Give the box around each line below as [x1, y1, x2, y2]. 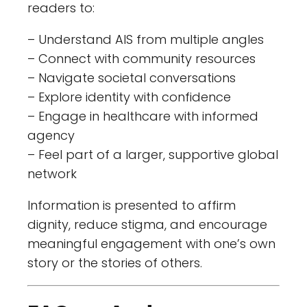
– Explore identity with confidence [27, 88, 231, 106]
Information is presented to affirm [27, 196, 236, 214]
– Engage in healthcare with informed [27, 107, 258, 125]
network [27, 164, 77, 182]
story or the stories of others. [27, 254, 202, 271]
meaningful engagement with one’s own [27, 234, 275, 252]
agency [27, 126, 75, 144]
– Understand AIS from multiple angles [27, 30, 264, 48]
